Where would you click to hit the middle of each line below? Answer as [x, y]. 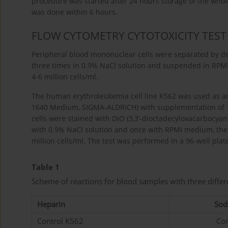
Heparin [51, 204]
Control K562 [60, 221]
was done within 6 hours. [75, 12]
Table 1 [46, 167]
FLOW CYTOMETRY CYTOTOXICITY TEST [129, 36]
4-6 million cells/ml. [65, 77]
